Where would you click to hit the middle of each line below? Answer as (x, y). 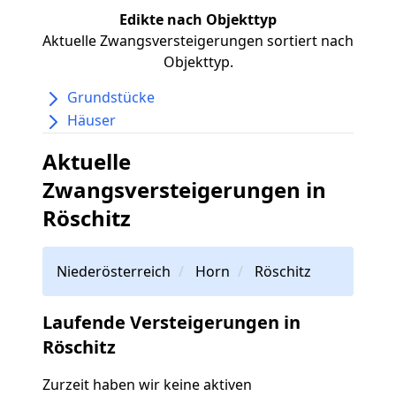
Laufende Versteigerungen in (171, 322)
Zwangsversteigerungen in (184, 189)
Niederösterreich (114, 271)
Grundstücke (111, 98)
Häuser (91, 120)
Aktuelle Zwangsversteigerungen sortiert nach (198, 41)
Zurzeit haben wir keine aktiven (147, 384)
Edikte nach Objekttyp (198, 20)
